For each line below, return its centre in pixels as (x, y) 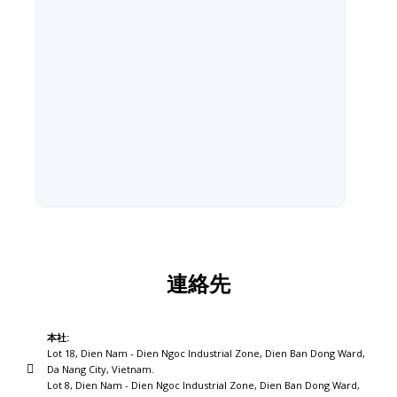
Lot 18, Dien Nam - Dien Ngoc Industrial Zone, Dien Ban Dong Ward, (206, 353)
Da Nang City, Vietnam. (100, 369)
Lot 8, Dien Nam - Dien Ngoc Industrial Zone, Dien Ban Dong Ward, (203, 385)
